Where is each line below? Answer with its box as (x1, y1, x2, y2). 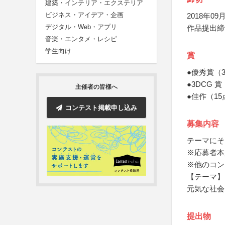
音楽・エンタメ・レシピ (45, 35, 117, 43)
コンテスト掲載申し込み (65, 103, 137, 111)
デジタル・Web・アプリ (45, 23, 117, 31)
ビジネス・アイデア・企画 (45, 11, 124, 19)
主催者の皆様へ (75, 83, 118, 91)
